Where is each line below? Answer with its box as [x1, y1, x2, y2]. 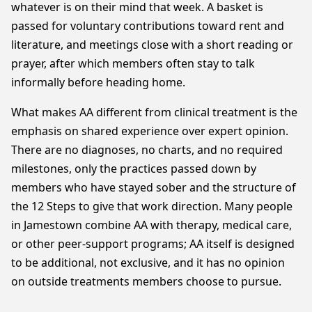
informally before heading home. [11, 75, 185, 90]
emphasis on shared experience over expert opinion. [11, 123, 288, 139]
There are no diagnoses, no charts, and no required [11, 142, 283, 157]
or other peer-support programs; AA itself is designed [11, 236, 295, 251]
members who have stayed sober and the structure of [11, 180, 296, 195]
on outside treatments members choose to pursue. [11, 274, 281, 289]
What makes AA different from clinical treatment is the [11, 104, 297, 120]
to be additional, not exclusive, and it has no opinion [11, 255, 285, 270]
